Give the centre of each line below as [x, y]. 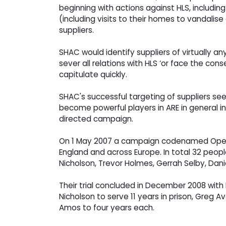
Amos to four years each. [107, 208]
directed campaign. [96, 119]
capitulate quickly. [93, 75]
